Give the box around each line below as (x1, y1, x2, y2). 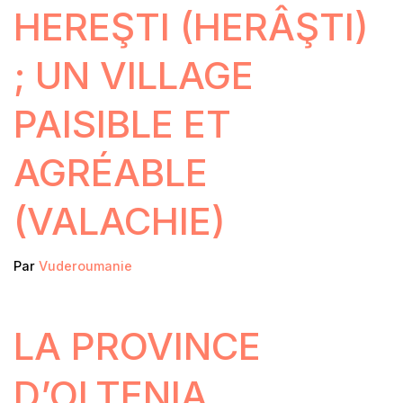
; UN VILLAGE (13, 52, 254, 99)
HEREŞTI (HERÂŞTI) (13, 4, 369, 50)
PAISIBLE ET (13, 101, 231, 148)
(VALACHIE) (13, 198, 226, 245)
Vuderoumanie (39, 258, 132, 274)
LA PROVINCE (13, 323, 261, 370)
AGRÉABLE (13, 149, 208, 196)
